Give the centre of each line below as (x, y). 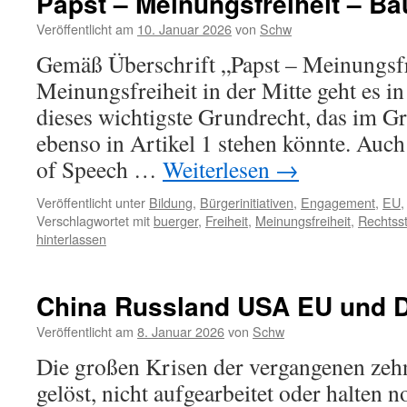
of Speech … (99, 169)
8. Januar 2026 (181, 331)
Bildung (171, 202)
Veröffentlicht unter (91, 202)
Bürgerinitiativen (247, 202)
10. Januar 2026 (184, 29)
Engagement (338, 202)
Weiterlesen (219, 169)
